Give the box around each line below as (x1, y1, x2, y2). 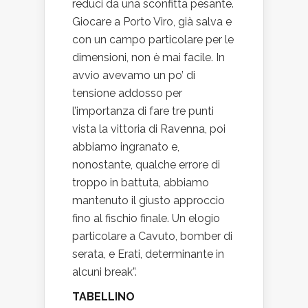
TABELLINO (72, 290, 135, 303)
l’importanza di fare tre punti (72, 104, 214, 118)
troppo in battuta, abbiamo (72, 176, 209, 189)
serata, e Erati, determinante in (72, 247, 224, 261)
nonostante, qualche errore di (72, 158, 220, 171)
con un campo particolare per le (72, 33, 234, 46)
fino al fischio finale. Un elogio (72, 212, 220, 225)
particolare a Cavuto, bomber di (72, 230, 232, 243)
